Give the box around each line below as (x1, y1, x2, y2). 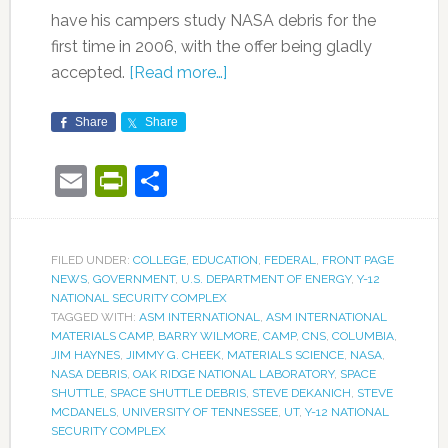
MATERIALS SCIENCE (226, 347, 344, 362)
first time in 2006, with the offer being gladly (50, 36, 372, 56)
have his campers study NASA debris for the (50, 10, 376, 30)
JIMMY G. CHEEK (125, 347, 221, 362)
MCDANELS (50, 404, 116, 419)
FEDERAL (263, 252, 316, 267)
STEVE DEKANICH (251, 385, 351, 400)
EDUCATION (191, 252, 258, 267)
